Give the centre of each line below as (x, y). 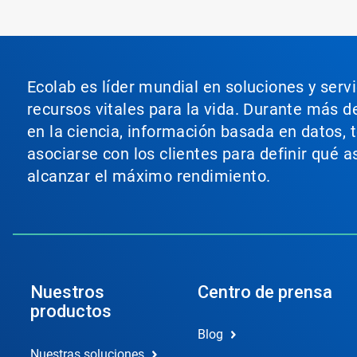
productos (71, 311)
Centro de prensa (265, 292)
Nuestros (67, 292)
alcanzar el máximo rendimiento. (149, 176)
